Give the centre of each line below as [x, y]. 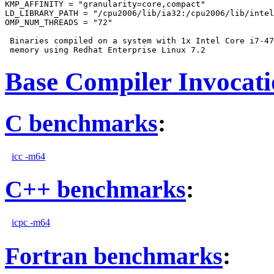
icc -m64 [28, 156]
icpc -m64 [31, 223]
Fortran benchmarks [114, 256]
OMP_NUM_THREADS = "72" [59, 23]
